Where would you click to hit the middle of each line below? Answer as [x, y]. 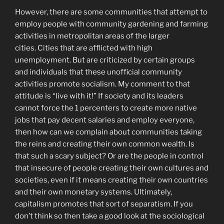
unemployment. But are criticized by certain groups [105, 60]
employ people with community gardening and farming [111, 24]
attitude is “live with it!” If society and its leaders [99, 96]
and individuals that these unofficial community [98, 72]
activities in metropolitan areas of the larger [92, 36]
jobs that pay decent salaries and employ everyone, [105, 120]
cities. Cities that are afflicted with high [84, 48]
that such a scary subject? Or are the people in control [109, 156]
